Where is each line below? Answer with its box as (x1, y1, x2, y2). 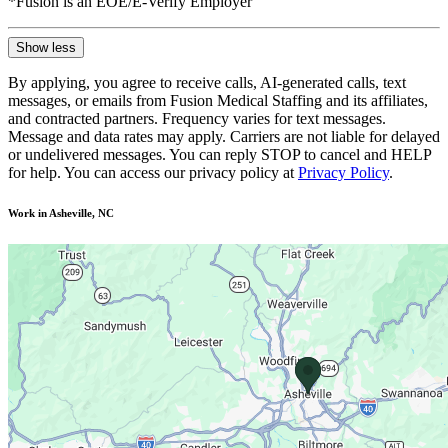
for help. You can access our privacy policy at (8, 163, 294, 181)
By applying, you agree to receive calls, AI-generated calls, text (8, 73, 406, 91)
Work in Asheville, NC (8, 206, 114, 219)
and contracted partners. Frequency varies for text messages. (8, 109, 386, 127)
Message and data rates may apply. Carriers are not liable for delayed (8, 127, 440, 145)
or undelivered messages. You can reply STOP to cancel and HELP (8, 145, 431, 163)
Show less (16, 39, 76, 55)
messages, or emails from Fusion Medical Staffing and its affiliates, (8, 91, 428, 109)
